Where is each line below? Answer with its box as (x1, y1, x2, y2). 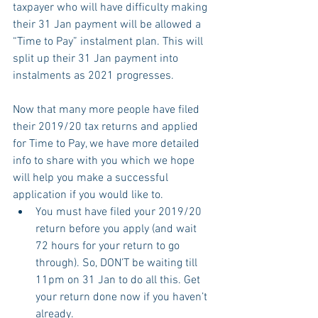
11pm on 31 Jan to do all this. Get (35, 273, 203, 287)
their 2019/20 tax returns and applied (13, 119, 201, 134)
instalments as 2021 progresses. (13, 68, 174, 83)
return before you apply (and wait (35, 221, 199, 236)
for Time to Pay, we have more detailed (13, 136, 202, 151)
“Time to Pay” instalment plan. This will (13, 34, 206, 49)
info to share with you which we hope (13, 153, 197, 168)
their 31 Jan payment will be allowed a (13, 17, 204, 32)
